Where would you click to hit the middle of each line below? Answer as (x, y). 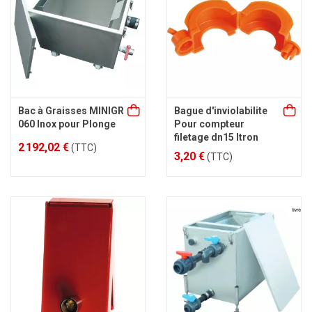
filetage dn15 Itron (216, 137)
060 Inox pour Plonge (67, 124)
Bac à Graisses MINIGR (71, 111)
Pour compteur (209, 124)
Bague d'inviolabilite (221, 111)
